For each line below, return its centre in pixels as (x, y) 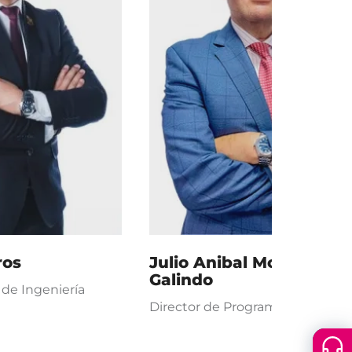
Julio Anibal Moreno (233, 262)
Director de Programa (217, 307)
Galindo (181, 280)
